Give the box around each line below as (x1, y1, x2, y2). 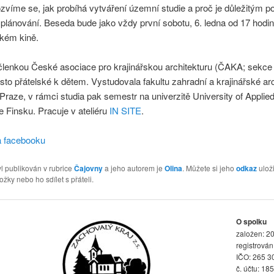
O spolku (235, 215, 267, 227)
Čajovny (73, 162, 103, 174)
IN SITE (109, 104, 141, 117)
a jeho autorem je (102, 162, 165, 173)
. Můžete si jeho (182, 162, 236, 173)
